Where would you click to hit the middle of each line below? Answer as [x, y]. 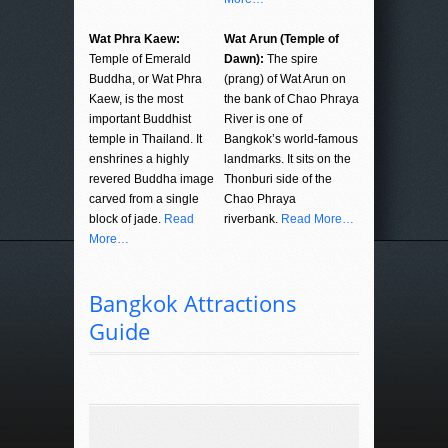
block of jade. [126, 219]
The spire [291, 59]
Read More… [317, 219]
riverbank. [252, 219]
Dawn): [244, 59]
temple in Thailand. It [145, 139]
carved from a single [144, 199]
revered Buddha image [151, 179]
